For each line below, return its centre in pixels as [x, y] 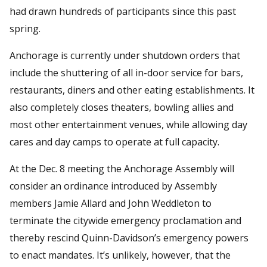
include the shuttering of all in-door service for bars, [126, 72]
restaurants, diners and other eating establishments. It [132, 90]
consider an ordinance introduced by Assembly [113, 186]
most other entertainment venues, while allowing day [128, 124]
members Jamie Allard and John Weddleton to [111, 203]
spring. [25, 28]
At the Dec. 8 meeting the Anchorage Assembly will [122, 168]
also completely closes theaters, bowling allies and [122, 107]
